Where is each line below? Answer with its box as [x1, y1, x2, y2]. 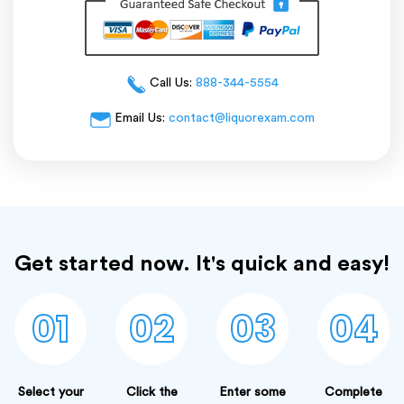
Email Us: [110, 111, 169, 124]
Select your [17, 386, 84, 399]
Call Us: [145, 76, 196, 89]
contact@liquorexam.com [168, 111, 315, 124]
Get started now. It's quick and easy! [14, 253, 390, 276]
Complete [325, 386, 382, 399]
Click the [125, 386, 178, 399]
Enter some [219, 386, 286, 399]
